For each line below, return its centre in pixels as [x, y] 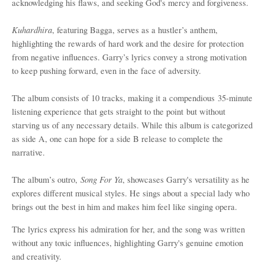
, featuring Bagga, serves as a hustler [117, 30]
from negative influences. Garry [67, 57]
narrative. [28, 152]
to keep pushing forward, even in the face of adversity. [106, 71]
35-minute [234, 98]
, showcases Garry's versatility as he [186, 180]
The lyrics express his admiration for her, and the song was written [128, 229]
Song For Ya [100, 179]
